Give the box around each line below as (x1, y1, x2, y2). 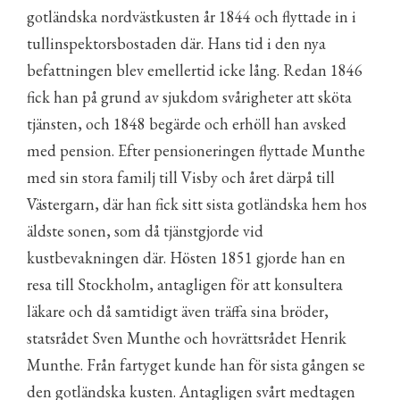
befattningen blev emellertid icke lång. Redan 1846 (27, 60, 362, 80)
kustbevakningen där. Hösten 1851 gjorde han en (27, 247, 346, 268)
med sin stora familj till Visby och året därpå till (27, 167, 335, 187)
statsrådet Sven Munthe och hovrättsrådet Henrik (27, 328, 346, 348)
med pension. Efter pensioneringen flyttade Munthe (27, 140, 365, 161)
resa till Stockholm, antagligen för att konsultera (27, 274, 343, 295)
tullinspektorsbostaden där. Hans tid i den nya (27, 33, 326, 54)
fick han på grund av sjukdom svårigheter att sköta (27, 87, 352, 107)
